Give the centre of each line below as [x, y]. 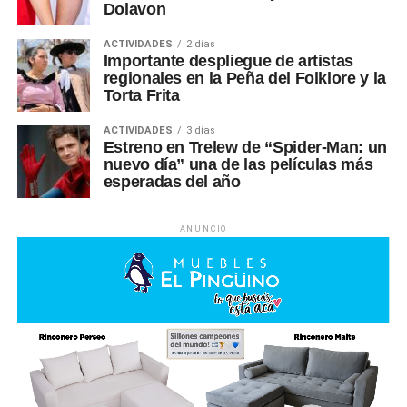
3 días [200, 130]
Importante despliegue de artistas [228, 60]
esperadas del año [172, 181]
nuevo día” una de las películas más [238, 164]
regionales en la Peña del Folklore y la [244, 78]
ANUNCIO [203, 228]
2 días [200, 44]
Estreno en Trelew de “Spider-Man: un [245, 147]
